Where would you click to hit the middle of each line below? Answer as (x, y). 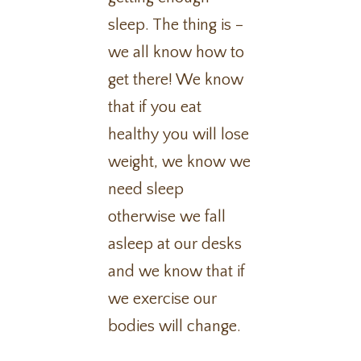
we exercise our (163, 299)
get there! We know (176, 80)
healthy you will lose (179, 135)
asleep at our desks (175, 244)
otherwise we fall (167, 217)
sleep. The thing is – (176, 25)
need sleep (146, 189)
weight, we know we (180, 162)
